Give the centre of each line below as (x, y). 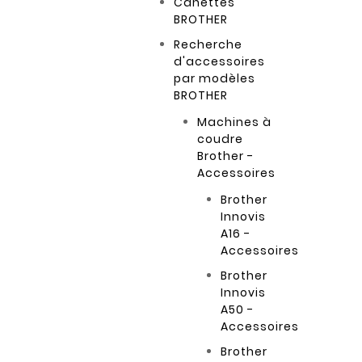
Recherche (208, 45)
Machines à (235, 122)
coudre (221, 139)
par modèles (215, 79)
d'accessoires (220, 62)
